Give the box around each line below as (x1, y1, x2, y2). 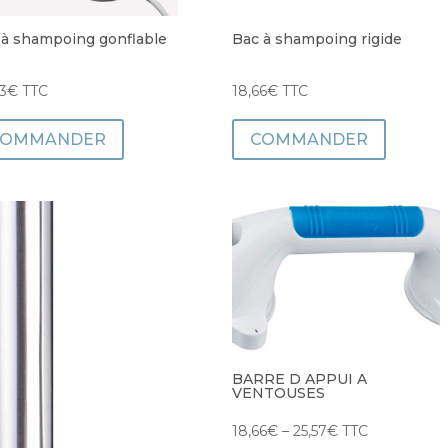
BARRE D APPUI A (232, 369, 368, 388)
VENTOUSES (232, 383, 326, 402)
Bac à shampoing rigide (232, 29, 403, 48)
